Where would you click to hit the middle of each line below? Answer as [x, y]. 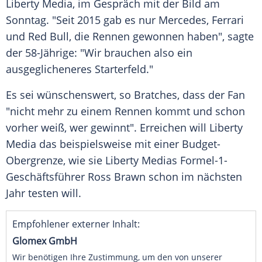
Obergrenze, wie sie [56, 161]
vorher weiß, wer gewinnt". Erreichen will [108, 128]
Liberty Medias [141, 161]
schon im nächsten [194, 177]
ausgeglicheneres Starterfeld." [80, 69]
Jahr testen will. [44, 193]
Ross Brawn [117, 177]
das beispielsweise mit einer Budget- [128, 144]
